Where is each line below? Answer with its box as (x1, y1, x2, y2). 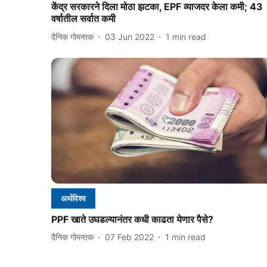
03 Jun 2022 (105, 31, 154, 42)
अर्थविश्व (61, 193, 86, 203)
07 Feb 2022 (105, 232, 154, 243)
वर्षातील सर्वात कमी (51, 13, 116, 25)
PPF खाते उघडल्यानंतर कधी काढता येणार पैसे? (51, 213, 213, 225)
